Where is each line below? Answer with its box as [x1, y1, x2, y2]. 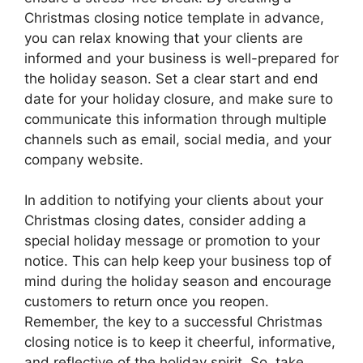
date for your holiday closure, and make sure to [24, 90, 333, 107]
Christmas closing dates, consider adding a [24, 212, 306, 228]
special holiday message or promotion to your [24, 233, 320, 249]
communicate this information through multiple [24, 110, 327, 127]
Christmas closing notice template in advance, [24, 9, 324, 26]
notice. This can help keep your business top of [24, 253, 331, 269]
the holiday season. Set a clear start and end [24, 70, 318, 87]
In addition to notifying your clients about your [24, 192, 323, 208]
